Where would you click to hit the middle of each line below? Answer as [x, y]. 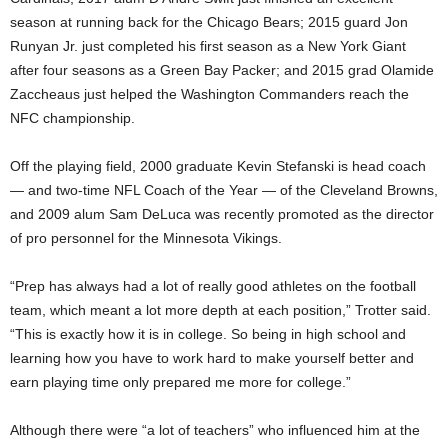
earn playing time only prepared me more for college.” [180, 381]
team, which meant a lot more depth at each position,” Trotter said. [220, 309]
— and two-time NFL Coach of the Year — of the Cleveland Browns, [224, 189]
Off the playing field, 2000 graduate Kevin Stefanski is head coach [218, 165]
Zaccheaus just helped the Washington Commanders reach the [209, 93]
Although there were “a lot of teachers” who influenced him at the [215, 429]
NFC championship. [72, 117]
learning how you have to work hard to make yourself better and [212, 357]
